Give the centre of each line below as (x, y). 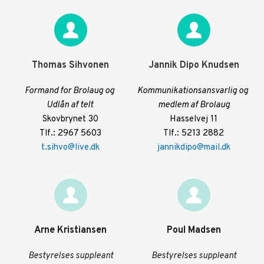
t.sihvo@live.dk (70, 148)
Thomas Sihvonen (70, 65)
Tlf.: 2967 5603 (70, 133)
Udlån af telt (70, 105)
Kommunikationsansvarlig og (193, 91)
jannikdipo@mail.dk (194, 148)
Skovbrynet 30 (70, 119)
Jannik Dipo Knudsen (194, 65)
